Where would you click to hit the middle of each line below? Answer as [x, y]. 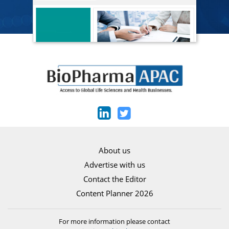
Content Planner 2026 [114, 193]
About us [114, 150]
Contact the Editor [114, 179]
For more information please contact [114, 221]
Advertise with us [114, 164]
